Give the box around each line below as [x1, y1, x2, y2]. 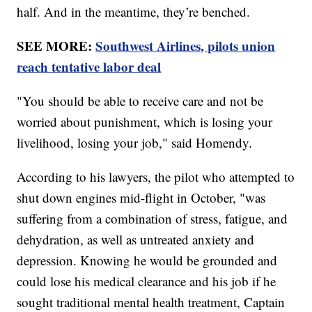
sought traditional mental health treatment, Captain [17, 292, 286, 311]
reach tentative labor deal [17, 56, 162, 76]
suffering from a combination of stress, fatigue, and [17, 209, 288, 227]
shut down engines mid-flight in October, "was [17, 188, 266, 206]
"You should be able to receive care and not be [17, 91, 264, 109]
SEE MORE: [17, 36, 96, 55]
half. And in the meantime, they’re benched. [17, 2, 255, 20]
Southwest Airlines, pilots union [95, 36, 276, 55]
